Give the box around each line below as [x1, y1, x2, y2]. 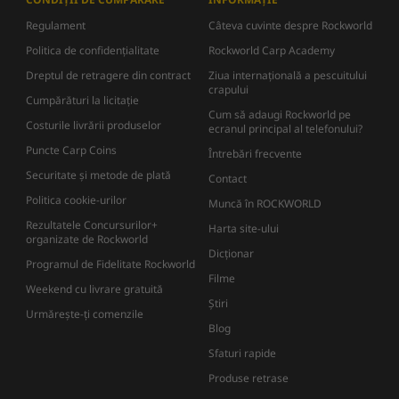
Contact [208, 171, 247, 187]
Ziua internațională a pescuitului [208, 68, 367, 84]
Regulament [26, 18, 85, 34]
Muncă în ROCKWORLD [208, 196, 322, 212]
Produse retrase [208, 370, 289, 387]
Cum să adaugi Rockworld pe [208, 107, 351, 123]
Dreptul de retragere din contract [26, 68, 191, 84]
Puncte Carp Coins [26, 142, 117, 159]
